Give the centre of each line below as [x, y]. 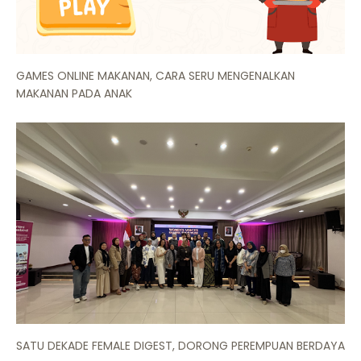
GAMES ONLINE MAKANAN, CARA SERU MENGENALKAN [156, 75]
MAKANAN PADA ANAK [74, 93]
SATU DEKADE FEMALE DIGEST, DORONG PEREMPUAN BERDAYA [180, 345]
